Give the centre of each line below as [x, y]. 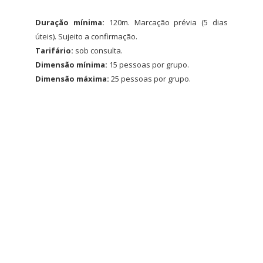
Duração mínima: [72, 22]
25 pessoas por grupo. [151, 79]
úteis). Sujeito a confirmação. [86, 36]
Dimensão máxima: [73, 79]
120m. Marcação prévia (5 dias [168, 22]
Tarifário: [55, 50]
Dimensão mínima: [72, 65]
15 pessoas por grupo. [149, 65]
